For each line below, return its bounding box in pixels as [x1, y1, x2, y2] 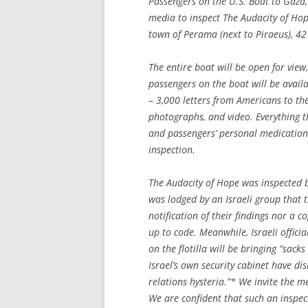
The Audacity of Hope [148, 175, 239, 189]
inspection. [148, 142, 195, 156]
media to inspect [148, 10, 223, 24]
